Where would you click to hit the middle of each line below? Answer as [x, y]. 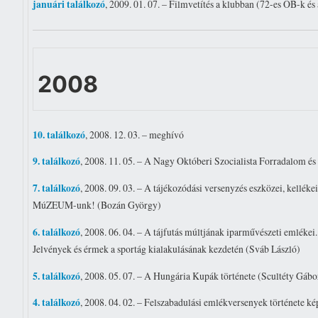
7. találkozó [57, 188]
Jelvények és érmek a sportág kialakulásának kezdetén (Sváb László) [167, 248]
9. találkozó [57, 161]
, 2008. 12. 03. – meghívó [135, 134]
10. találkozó [59, 135]
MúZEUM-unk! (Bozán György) [97, 205]
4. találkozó [57, 303]
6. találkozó [57, 232]
